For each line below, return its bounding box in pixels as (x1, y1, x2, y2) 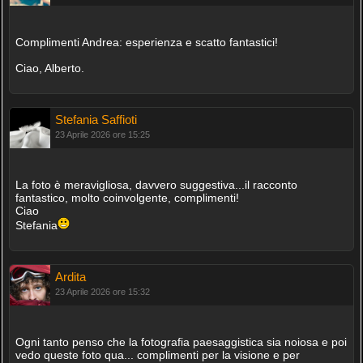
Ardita (54, 270, 86, 284)
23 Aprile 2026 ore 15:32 (54, 287, 150, 297)
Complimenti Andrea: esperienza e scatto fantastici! (15, 36, 278, 49)
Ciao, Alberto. (15, 62, 84, 75)
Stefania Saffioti (54, 113, 137, 127)
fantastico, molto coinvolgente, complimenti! (15, 191, 239, 205)
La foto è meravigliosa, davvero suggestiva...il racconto (15, 178, 297, 192)
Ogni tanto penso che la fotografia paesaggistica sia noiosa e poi (15, 335, 347, 349)
